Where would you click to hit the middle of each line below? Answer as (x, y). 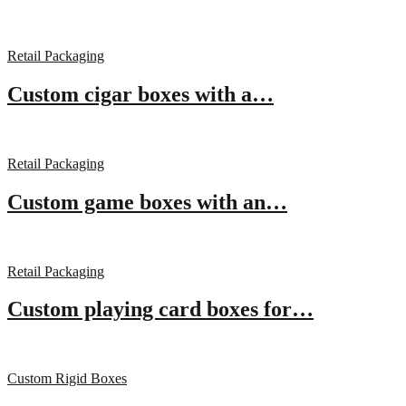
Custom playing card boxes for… (160, 309)
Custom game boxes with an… (147, 202)
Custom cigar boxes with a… (140, 94)
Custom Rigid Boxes (67, 379)
